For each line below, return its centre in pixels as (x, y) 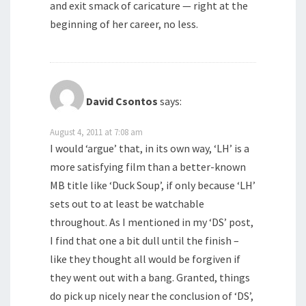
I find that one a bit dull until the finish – (144, 241)
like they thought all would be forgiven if (145, 259)
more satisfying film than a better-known (148, 167)
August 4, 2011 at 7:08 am (96, 132)
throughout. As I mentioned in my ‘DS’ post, (152, 222)
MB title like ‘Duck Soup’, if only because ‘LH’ (153, 185)
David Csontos (122, 101)
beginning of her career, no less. (124, 24)
